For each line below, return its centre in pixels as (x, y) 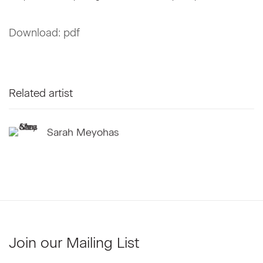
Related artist (41, 93)
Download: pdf (44, 33)
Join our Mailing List (74, 243)
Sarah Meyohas (83, 131)
